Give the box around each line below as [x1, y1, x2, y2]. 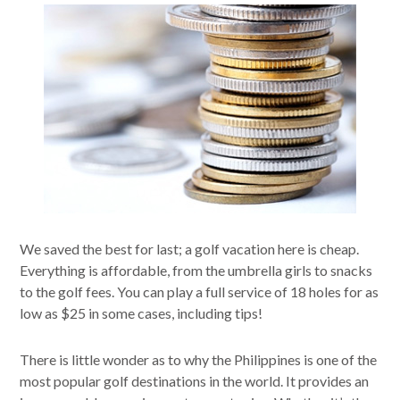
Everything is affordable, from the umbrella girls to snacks [20, 262, 373, 279]
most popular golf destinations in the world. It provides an [20, 372, 370, 390]
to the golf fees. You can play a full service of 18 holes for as [20, 283, 379, 301]
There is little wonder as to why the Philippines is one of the [20, 351, 378, 369]
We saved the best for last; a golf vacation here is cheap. [20, 240, 360, 258]
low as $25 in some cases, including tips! [20, 304, 263, 322]
